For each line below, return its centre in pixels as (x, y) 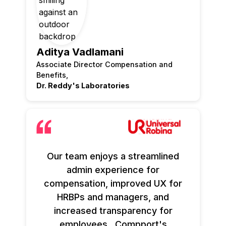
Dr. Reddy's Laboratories (83, 85)
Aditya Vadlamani (80, 52)
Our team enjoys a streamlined (113, 156)
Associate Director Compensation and (105, 64)
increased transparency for (113, 210)
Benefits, (52, 75)
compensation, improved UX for (113, 183)
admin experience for (113, 169)
